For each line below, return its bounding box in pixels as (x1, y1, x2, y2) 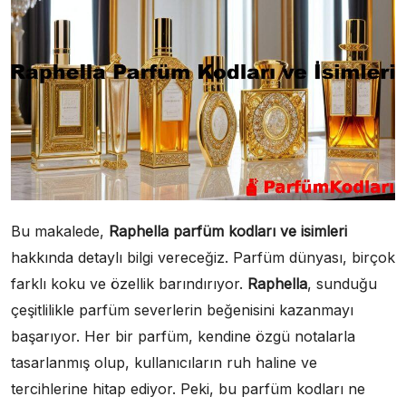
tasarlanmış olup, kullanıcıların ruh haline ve (11, 353, 317, 372)
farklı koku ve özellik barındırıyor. (11, 274, 247, 293)
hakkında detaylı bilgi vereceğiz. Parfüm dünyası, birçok (11, 247, 395, 266)
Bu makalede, (11, 221, 109, 240)
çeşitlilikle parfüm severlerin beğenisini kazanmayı (11, 300, 353, 319)
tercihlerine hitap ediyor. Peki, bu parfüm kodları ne (11, 379, 365, 398)
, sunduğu (307, 274, 377, 293)
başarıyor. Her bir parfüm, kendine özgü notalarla (11, 326, 355, 345)
